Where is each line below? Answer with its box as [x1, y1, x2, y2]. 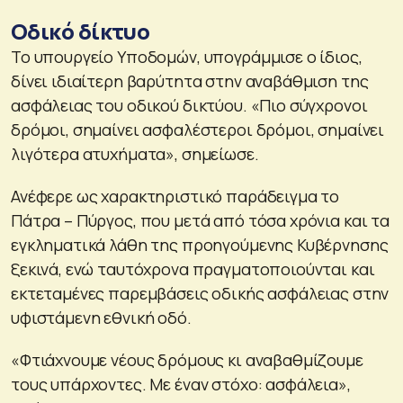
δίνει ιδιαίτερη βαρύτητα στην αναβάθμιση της [11, 69, 369, 92]
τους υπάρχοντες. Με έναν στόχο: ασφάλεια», [11, 372, 351, 395]
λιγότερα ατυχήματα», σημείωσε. [11, 142, 259, 165]
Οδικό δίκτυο [11, 15, 150, 46]
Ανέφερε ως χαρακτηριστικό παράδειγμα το [11, 184, 340, 207]
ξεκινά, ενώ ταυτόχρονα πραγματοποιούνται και [11, 257, 375, 280]
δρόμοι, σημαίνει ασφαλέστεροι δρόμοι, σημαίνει [11, 118, 385, 140]
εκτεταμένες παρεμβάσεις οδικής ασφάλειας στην [11, 282, 390, 304]
